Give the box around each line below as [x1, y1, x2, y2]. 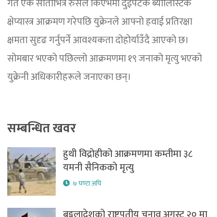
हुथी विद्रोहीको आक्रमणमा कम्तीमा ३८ [63, 146, 192, 163]
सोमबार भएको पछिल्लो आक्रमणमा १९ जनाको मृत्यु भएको [7, 50, 202, 67]
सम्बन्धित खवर [7, 118, 76, 139]
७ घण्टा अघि [73, 178, 101, 189]
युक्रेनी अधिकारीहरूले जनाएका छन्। [7, 69, 131, 86]
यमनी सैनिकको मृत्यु [63, 159, 134, 176]
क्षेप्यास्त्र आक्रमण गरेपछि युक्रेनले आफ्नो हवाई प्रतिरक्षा [7, 14, 192, 31]
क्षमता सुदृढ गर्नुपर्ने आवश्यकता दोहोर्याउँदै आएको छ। [7, 32, 189, 49]
